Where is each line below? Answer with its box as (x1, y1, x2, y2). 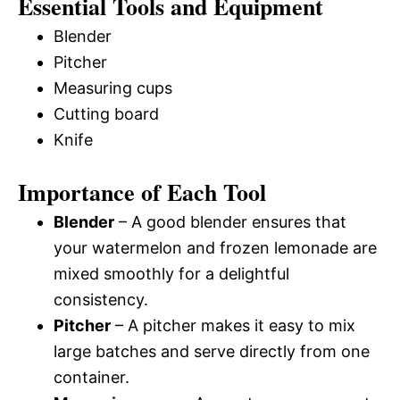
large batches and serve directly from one (54, 342, 370, 361)
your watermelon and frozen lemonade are (54, 238, 377, 257)
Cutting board (54, 104, 159, 123)
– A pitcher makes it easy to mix (111, 316, 355, 335)
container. (54, 368, 129, 387)
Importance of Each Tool (18, 175, 266, 209)
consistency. (54, 290, 148, 309)
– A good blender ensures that (114, 212, 346, 231)
